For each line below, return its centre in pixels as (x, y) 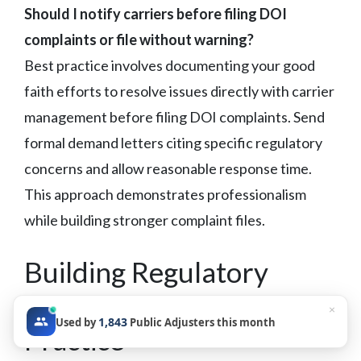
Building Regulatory (146, 271)
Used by (77, 322)
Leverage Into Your (141, 305)
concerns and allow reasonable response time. (168, 168)
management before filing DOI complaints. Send (174, 116)
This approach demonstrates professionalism (165, 194)
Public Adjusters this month (201, 322)
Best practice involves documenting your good (170, 65)
